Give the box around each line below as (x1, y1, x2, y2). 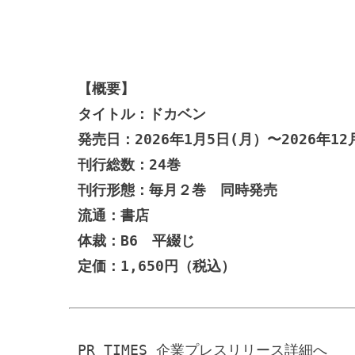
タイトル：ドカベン (77, 105, 206, 122)
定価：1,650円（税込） (77, 257, 235, 274)
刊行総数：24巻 (77, 155, 181, 173)
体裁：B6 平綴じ (77, 231, 195, 249)
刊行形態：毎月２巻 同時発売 (77, 181, 277, 198)
